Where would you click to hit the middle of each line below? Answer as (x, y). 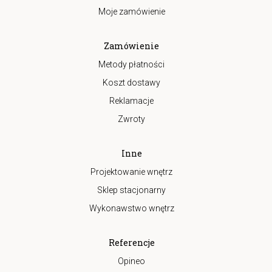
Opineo (131, 261)
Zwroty (131, 119)
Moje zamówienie (131, 12)
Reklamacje (131, 101)
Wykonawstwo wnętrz (131, 208)
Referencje (131, 243)
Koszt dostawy (131, 83)
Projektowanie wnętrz (131, 172)
